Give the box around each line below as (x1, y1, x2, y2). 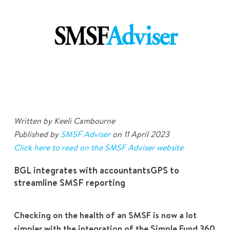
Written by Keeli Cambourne (13, 115, 115, 127)
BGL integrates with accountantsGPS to (13, 164, 179, 177)
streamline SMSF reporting (13, 176, 125, 189)
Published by (13, 128, 61, 140)
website (156, 142, 183, 154)
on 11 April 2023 (110, 128, 169, 140)
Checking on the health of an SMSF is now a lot (13, 209, 197, 221)
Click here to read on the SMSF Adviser (13, 142, 157, 154)
